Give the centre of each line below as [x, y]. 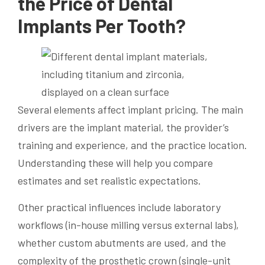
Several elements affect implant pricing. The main [130, 110]
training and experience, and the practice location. [132, 145]
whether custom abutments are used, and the [122, 243]
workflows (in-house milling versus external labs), [128, 225]
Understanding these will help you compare [115, 163]
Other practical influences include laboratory [119, 207]
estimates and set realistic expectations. [109, 181]
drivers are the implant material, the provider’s [123, 127]
